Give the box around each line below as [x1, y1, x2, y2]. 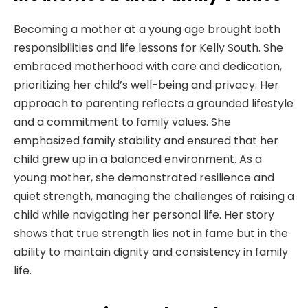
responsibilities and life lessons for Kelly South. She [14, 39, 283, 56]
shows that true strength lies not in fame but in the [14, 225, 288, 241]
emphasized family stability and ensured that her [14, 132, 278, 148]
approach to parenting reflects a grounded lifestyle [14, 95, 294, 111]
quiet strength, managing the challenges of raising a [14, 188, 294, 204]
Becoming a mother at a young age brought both [14, 21, 280, 37]
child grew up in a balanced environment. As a [14, 151, 262, 167]
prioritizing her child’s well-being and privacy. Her [14, 76, 279, 93]
